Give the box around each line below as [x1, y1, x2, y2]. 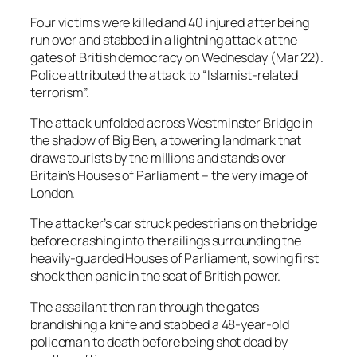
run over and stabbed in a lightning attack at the [30, 30, 298, 49]
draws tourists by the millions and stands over [30, 149, 287, 167]
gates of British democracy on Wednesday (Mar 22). [30, 48, 324, 66]
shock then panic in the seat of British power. [30, 267, 281, 285]
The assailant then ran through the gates [30, 297, 259, 316]
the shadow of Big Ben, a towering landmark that [30, 131, 302, 150]
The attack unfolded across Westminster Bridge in [30, 114, 313, 132]
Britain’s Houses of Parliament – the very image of [30, 167, 308, 185]
